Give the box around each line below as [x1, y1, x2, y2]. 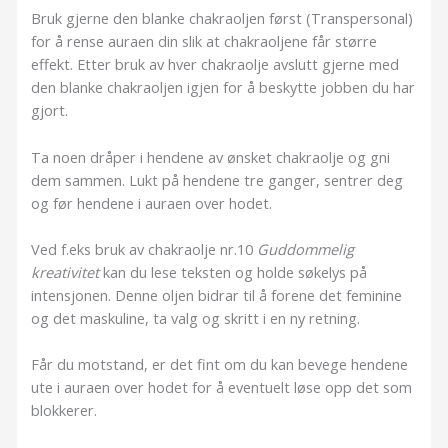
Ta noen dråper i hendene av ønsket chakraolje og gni [31, 146, 391, 167]
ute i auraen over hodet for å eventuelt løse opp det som [31, 377, 413, 398]
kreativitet [31, 261, 100, 282]
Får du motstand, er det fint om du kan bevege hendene [31, 354, 409, 375]
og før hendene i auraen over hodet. [31, 192, 273, 213]
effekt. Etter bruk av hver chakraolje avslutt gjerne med [31, 54, 400, 75]
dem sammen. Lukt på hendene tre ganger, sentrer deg [31, 169, 404, 190]
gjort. [31, 100, 69, 121]
